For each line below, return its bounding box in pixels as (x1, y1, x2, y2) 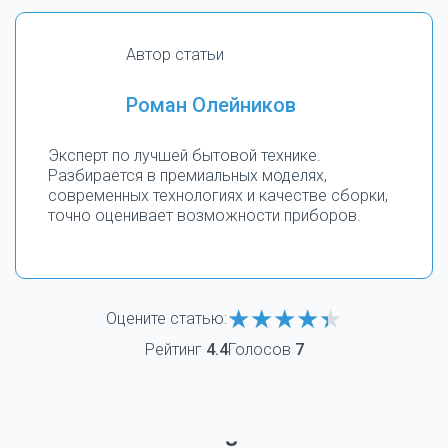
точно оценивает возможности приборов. (48, 206, 361, 226)
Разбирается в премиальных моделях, (48, 166, 327, 186)
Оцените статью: (106, 309, 227, 329)
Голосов (227, 340, 295, 360)
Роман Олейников (126, 93, 296, 118)
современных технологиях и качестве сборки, (48, 186, 388, 206)
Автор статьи (126, 45, 224, 65)
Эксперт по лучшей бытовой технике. (48, 146, 321, 166)
